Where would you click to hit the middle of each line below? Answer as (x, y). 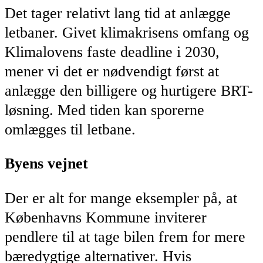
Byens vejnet (46, 164)
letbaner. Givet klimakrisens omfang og (127, 32)
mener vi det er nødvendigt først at (112, 71)
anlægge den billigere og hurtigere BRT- (129, 90)
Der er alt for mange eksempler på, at (121, 198)
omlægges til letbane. (70, 129)
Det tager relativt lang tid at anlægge (118, 13)
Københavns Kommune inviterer (106, 218)
